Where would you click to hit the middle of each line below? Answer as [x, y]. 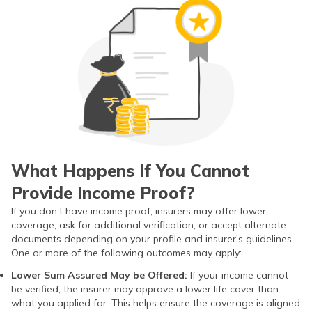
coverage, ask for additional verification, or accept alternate [149, 225]
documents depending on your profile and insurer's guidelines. [153, 239]
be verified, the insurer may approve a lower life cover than [145, 289]
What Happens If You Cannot [130, 170]
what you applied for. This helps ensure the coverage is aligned [156, 303]
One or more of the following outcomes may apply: [126, 252]
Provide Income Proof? [103, 193]
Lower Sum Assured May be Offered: [101, 275]
